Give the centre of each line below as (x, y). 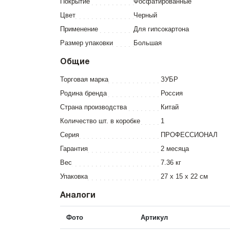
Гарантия (74, 149)
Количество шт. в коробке (100, 121)
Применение (79, 29)
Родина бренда (83, 93)
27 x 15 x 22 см (184, 176)
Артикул (154, 217)
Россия (172, 93)
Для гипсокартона (161, 29)
